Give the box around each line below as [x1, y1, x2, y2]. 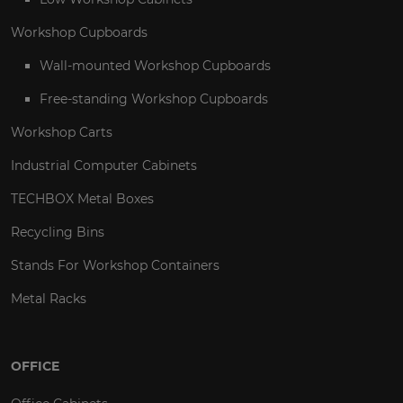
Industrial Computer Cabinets [11, 157, 197, 175]
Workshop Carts [11, 124, 112, 141]
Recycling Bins [11, 224, 104, 241]
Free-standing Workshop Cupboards [40, 91, 268, 108]
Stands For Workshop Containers [11, 257, 219, 274]
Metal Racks [11, 291, 86, 308]
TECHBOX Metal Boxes [11, 191, 154, 208]
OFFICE [11, 358, 59, 375]
